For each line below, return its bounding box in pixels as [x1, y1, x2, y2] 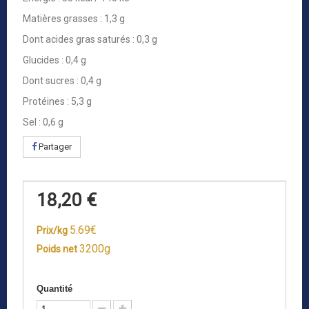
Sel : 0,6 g [23, 117, 63, 128]
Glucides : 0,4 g [23, 54, 86, 66]
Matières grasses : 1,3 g [23, 13, 125, 25]
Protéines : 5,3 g [23, 96, 92, 108]
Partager [37, 141, 72, 152]
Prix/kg [37, 225, 70, 237]
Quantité [37, 283, 72, 295]
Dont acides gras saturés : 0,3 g [23, 34, 157, 46]
